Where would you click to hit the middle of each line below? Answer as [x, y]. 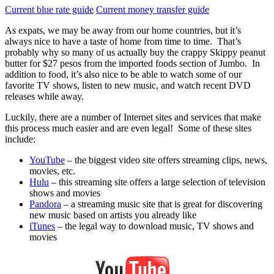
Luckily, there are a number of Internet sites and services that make [133, 117]
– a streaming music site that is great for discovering [162, 204]
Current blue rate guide [49, 10]
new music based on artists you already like [113, 215]
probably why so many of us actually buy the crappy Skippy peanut [135, 53]
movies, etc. [52, 171]
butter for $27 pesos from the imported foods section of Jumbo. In [132, 64]
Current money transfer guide [153, 10]
